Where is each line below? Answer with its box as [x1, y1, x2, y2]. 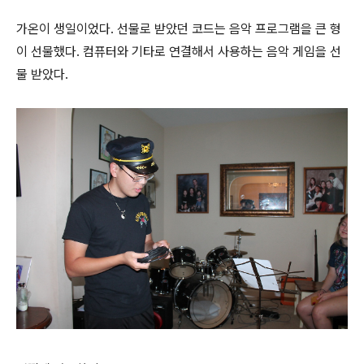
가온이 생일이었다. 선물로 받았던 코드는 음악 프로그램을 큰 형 [16, 21, 341, 37]
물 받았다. [16, 67, 68, 82]
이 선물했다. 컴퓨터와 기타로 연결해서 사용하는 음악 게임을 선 [16, 44, 341, 59]
